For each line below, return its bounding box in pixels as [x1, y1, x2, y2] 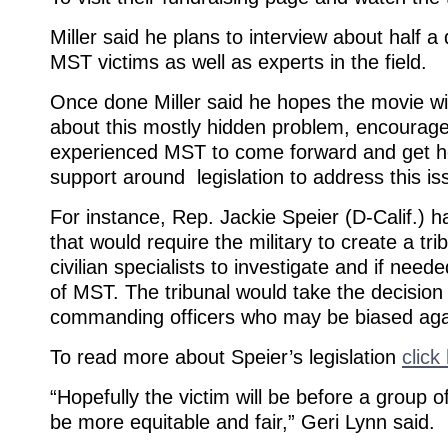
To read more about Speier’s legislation [50, 345, 402, 368]
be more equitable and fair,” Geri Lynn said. [50, 410, 435, 433]
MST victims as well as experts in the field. [50, 50, 427, 73]
